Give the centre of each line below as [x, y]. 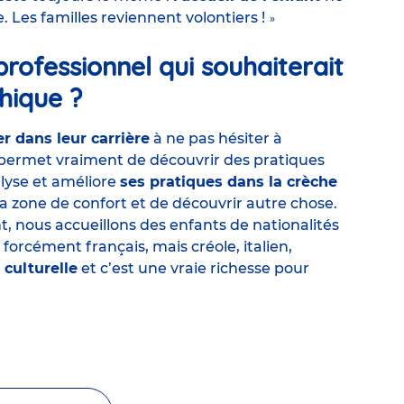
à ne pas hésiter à [218, 139]
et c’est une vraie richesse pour [193, 269]
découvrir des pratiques [237, 161]
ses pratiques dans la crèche [229, 182]
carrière [120, 139]
